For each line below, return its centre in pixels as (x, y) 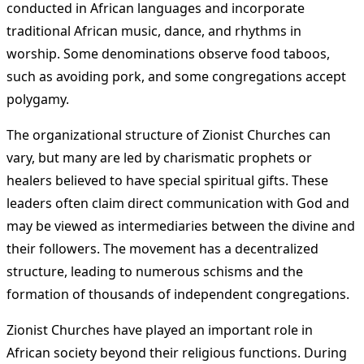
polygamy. (38, 100)
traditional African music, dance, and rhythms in (154, 31)
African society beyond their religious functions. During (177, 353)
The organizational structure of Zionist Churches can (169, 135)
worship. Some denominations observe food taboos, (168, 54)
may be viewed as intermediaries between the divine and (181, 226)
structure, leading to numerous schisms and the (155, 272)
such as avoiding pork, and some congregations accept (176, 77)
